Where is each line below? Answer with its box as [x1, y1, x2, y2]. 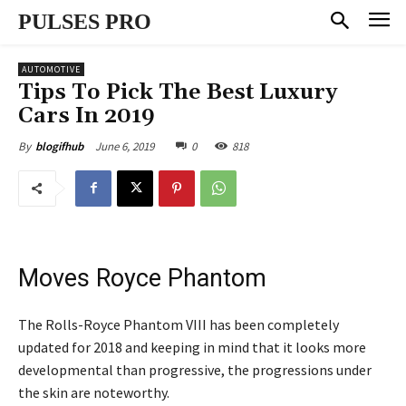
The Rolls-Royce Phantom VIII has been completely [18, 314, 339, 333]
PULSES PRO [18, 10, 151, 34]
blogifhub [35, 138, 83, 154]
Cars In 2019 [18, 101, 155, 130]
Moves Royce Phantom [18, 263, 266, 293]
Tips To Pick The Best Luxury [18, 78, 337, 106]
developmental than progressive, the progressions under [18, 360, 372, 379]
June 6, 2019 [95, 138, 154, 154]
